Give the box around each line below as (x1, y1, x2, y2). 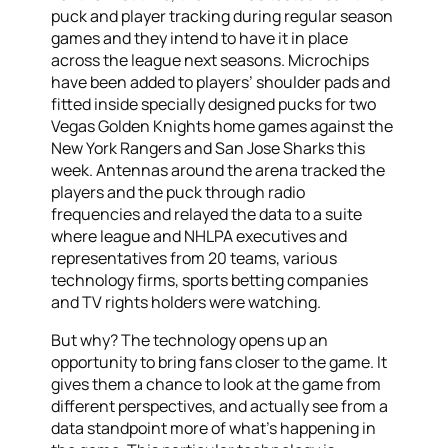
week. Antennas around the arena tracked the (51, 158, 386, 181)
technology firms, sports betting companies (51, 268, 369, 291)
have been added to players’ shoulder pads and (51, 70, 391, 93)
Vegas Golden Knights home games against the (51, 114, 394, 137)
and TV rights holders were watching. (51, 290, 322, 313)
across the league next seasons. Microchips (51, 48, 370, 71)
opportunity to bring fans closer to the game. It (51, 350, 388, 373)
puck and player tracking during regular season (51, 4, 394, 27)
